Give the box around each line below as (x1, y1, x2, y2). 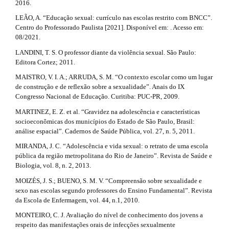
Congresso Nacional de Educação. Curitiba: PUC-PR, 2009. (15, 93, 179, 101)
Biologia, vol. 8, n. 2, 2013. (15, 162, 91, 170)
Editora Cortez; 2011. (15, 58, 75, 66)
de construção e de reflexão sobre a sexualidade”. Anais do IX (15, 83, 185, 91)
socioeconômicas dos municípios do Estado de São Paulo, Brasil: (15, 117, 195, 125)
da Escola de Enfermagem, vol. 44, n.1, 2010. (15, 196, 140, 204)
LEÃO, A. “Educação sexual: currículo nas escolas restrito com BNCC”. (15, 14, 212, 22)
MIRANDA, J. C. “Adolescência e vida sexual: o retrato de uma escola (15, 142, 208, 150)
